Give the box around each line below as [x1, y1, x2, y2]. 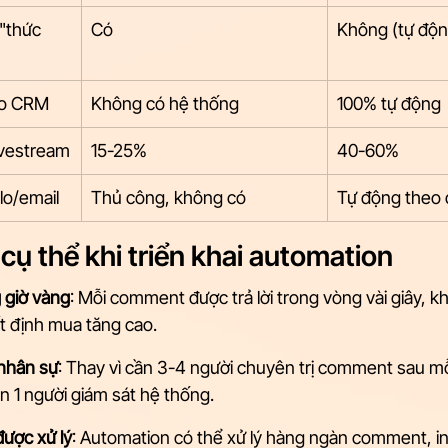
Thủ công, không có [91, 187, 246, 208]
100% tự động [337, 93, 441, 114]
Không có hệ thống [91, 93, 239, 114]
